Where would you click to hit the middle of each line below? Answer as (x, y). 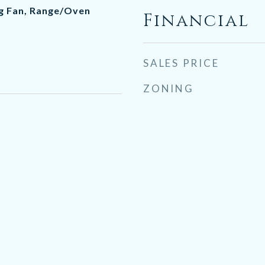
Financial (196, 21)
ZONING (169, 88)
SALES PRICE (181, 63)
